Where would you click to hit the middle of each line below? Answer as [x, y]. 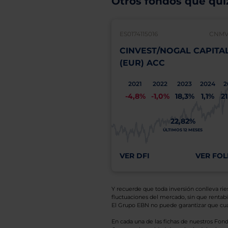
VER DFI [134, 156]
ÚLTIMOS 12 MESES [183, 130]
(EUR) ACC [142, 63]
